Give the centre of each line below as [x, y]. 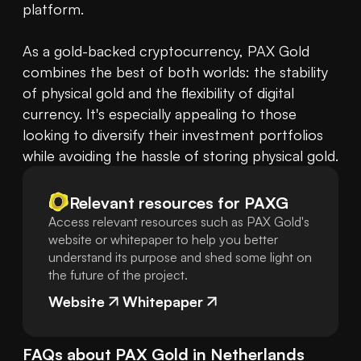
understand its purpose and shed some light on [180, 257]
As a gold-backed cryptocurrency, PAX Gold [166, 51]
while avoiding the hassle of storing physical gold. [180, 156]
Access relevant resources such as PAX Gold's [179, 222]
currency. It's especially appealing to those [160, 114]
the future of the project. [118, 275]
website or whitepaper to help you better [163, 240]
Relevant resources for [155, 202]
